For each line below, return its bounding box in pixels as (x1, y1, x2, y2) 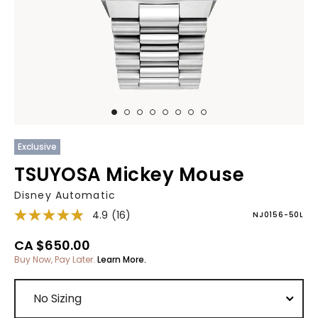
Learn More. (97, 253, 146, 265)
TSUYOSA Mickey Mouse (14, 162, 245, 187)
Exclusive (18, 141, 57, 153)
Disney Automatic (14, 188, 116, 202)
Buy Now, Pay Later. (14, 253, 97, 265)
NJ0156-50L (253, 209, 304, 220)
